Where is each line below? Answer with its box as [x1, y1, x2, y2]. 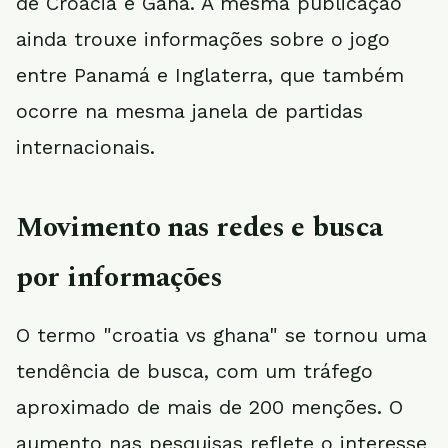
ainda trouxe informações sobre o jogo [16, 27, 390, 51]
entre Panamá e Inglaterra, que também [16, 63, 404, 87]
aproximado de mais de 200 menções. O [16, 395, 403, 419]
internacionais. [16, 135, 155, 159]
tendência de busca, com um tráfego [16, 359, 373, 383]
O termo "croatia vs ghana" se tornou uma [16, 323, 427, 347]
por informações [16, 256, 223, 299]
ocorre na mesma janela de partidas [16, 99, 363, 123]
